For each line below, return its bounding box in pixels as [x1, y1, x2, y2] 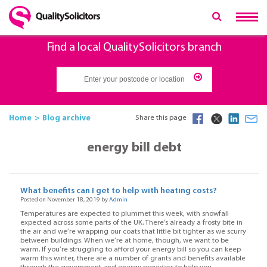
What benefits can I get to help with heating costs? [20, 187, 217, 196]
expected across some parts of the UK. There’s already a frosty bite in [20, 219, 243, 226]
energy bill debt [86, 141, 182, 155]
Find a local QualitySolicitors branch [46, 42, 222, 54]
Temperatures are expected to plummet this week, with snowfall [20, 210, 229, 218]
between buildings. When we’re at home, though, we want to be [20, 237, 229, 244]
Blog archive [42, 114, 91, 122]
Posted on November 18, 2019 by [20, 197, 109, 204]
